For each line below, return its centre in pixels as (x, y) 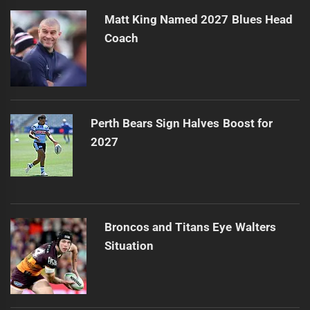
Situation (129, 246)
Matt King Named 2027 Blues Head (198, 20)
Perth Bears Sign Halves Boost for (181, 124)
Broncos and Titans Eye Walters (190, 227)
